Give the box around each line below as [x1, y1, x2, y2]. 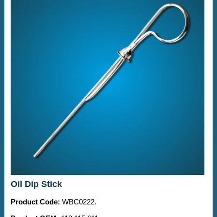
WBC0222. [60, 197, 96, 206]
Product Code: [10, 197, 60, 206]
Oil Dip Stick [10, 179, 62, 189]
